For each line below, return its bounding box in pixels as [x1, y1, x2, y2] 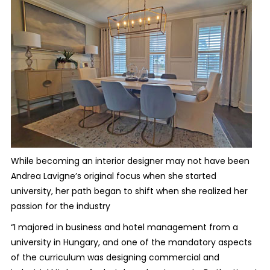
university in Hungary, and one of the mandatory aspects [10, 236, 252, 248]
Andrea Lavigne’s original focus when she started [10, 170, 216, 182]
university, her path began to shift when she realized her [10, 185, 248, 197]
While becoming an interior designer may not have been [10, 155, 250, 167]
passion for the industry [10, 200, 110, 212]
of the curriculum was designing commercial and [10, 251, 219, 263]
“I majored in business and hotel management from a [10, 221, 238, 233]
